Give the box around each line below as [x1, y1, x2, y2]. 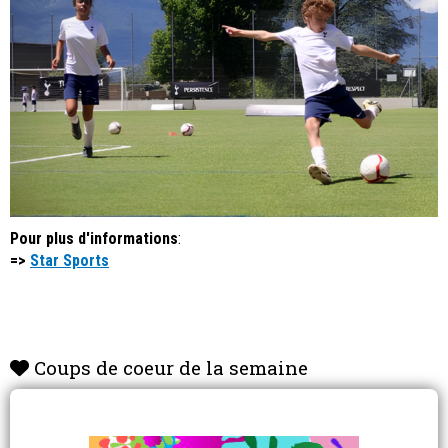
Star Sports [30, 251, 109, 271]
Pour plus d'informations [10, 229, 178, 249]
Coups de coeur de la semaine [29, 355, 308, 381]
